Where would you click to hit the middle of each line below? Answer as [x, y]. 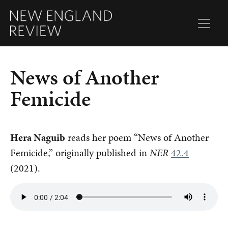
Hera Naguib [38, 138]
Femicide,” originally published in [80, 153]
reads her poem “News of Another [137, 138]
